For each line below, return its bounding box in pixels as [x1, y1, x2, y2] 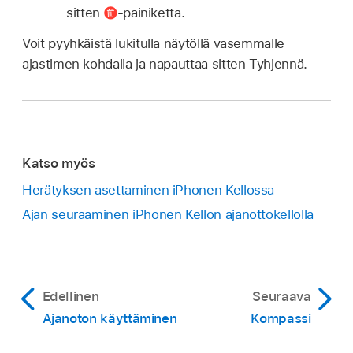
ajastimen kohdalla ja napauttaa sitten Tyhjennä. [22, 56, 307, 72]
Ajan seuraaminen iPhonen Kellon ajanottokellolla [22, 206, 314, 223]
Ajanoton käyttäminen [42, 310, 177, 327]
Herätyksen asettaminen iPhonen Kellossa [22, 182, 275, 199]
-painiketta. [117, 5, 185, 21]
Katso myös [22, 154, 95, 171]
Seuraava [252, 288, 311, 305]
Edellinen [42, 288, 99, 305]
